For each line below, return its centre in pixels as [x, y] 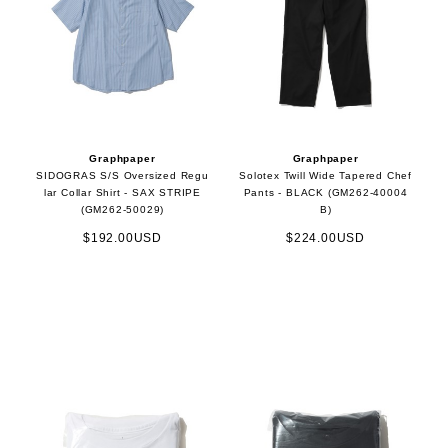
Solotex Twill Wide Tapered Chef [325, 175]
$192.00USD [122, 237]
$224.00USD [326, 237]
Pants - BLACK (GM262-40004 [325, 192]
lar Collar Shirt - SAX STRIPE [122, 192]
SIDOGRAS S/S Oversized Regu [122, 175]
